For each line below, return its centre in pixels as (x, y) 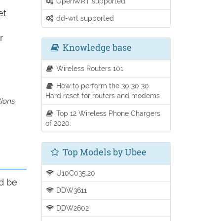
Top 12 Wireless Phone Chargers (108, 113)
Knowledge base (96, 47)
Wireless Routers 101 (89, 68)
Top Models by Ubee (103, 152)
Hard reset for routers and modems (102, 96)
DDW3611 (71, 190)
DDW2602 (72, 208)
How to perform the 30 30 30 (102, 86)
